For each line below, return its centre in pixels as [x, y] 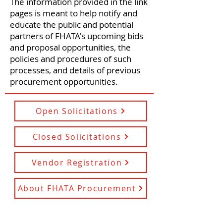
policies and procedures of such [71, 59]
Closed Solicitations [77, 137]
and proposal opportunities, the [70, 47]
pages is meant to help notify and [74, 13]
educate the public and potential [72, 25]
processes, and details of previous [75, 70]
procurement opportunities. [65, 82]
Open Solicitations [77, 111]
